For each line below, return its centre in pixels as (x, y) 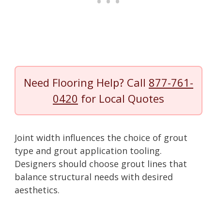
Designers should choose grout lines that (101, 163)
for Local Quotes (121, 98)
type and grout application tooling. (88, 150)
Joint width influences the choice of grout (101, 137)
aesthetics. (37, 190)
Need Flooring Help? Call (86, 82)
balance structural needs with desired (94, 177)
